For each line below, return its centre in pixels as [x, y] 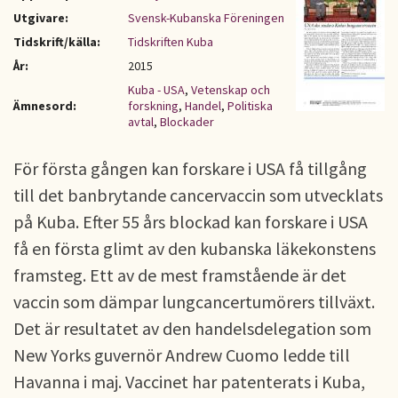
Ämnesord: [45, 106]
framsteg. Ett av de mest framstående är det [180, 275]
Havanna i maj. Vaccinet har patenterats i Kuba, [189, 382]
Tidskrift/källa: [57, 42]
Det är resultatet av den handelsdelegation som [192, 328]
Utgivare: [41, 18]
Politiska [250, 106]
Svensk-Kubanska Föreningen [206, 18]
